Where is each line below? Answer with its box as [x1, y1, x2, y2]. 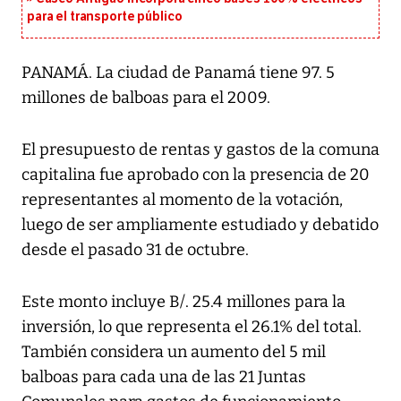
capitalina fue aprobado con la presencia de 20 [21, 165, 370, 185]
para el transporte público [27, 9, 183, 25]
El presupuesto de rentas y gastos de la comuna [21, 140, 380, 160]
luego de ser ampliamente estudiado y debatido [21, 215, 379, 235]
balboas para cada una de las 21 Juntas [21, 367, 306, 388]
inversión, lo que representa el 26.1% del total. [21, 317, 362, 337]
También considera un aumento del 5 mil [21, 342, 326, 363]
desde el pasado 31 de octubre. [21, 240, 249, 260]
